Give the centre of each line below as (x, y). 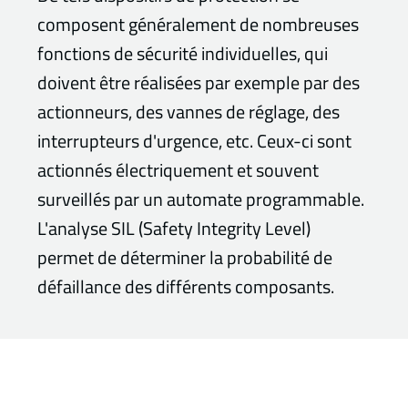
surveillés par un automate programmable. (201, 199)
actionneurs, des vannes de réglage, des (189, 112)
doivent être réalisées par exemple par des (199, 83)
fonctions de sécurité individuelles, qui (183, 54)
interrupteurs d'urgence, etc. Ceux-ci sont (195, 141)
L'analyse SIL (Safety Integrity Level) (174, 229)
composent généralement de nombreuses (199, 25)
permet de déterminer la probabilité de (185, 258)
